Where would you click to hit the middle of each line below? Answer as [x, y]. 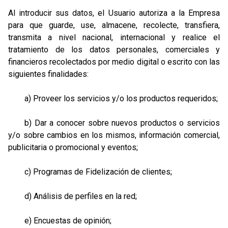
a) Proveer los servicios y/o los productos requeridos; [113, 98]
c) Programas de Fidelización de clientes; [90, 172]
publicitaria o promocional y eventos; [73, 147]
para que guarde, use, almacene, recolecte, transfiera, [114, 25]
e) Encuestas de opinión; [60, 221]
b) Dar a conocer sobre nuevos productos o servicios [114, 123]
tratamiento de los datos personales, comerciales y [114, 50]
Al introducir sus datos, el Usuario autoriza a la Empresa [114, 13]
